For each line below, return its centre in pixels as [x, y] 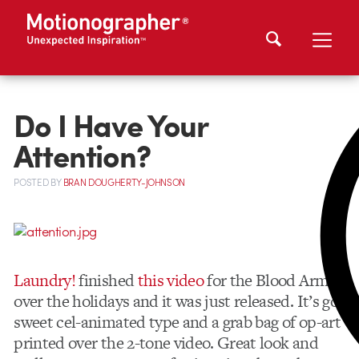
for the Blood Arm [266, 280]
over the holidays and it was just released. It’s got [179, 301]
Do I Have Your [111, 124]
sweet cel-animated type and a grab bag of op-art [177, 321]
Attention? [82, 154]
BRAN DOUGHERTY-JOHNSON [124, 183]
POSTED [32, 183]
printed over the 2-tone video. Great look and [166, 342]
